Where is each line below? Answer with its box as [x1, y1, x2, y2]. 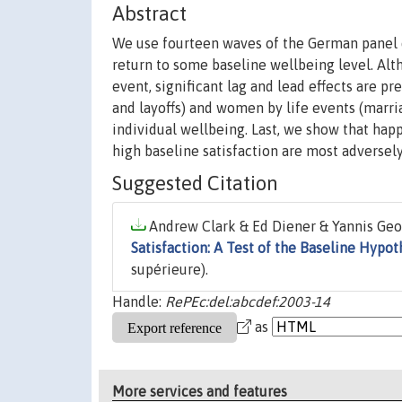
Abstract [112, 2, 187, 26]
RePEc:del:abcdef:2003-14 [165, 293, 330, 310]
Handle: [112, 293, 165, 310]
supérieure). [131, 261, 208, 278]
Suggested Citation [112, 171, 278, 196]
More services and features [112, 382, 288, 399]
